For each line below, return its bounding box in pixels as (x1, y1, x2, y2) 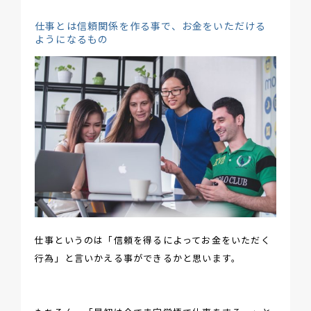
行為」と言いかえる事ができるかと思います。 (35, 251, 242, 264)
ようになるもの (35, 31, 109, 46)
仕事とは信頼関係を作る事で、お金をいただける (35, 18, 267, 33)
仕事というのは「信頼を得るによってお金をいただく (35, 233, 271, 246)
